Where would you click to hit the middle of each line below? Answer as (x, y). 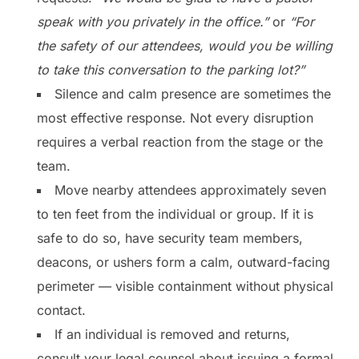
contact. (61, 310)
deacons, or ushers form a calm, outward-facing (184, 262)
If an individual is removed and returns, (172, 334)
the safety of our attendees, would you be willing (185, 45)
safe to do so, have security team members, (170, 238)
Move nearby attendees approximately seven (190, 190)
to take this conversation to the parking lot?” (171, 69)
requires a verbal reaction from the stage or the (180, 141)
